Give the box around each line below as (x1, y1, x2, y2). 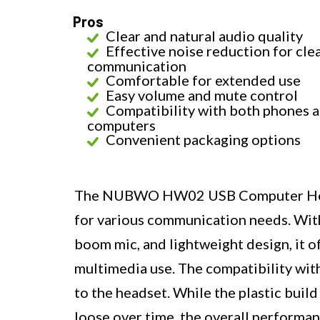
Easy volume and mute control (106, 86, 298, 104)
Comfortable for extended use (106, 71, 301, 89)
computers (87, 116, 156, 134)
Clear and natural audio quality (106, 26, 303, 44)
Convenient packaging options (106, 130, 301, 148)
